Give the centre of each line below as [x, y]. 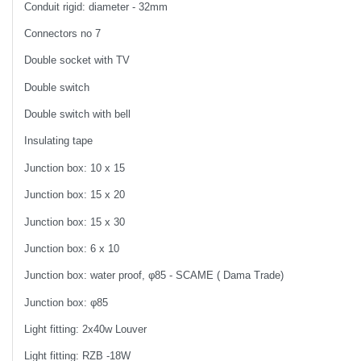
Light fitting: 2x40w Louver [86, 330]
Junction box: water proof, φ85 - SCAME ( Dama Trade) [154, 276]
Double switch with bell [78, 114]
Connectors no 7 [63, 33]
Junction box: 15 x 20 [75, 195]
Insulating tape [59, 141]
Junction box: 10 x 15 [75, 168]
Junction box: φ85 [66, 302]
